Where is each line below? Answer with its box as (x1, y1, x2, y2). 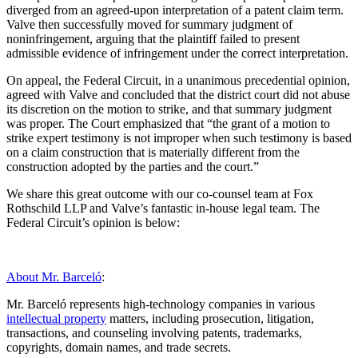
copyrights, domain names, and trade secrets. (6, 340, 231, 354)
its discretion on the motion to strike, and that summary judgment (6, 101, 332, 116)
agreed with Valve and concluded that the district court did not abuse (6, 87, 350, 101)
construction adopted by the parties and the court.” (6, 159, 259, 173)
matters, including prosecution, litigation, (106, 311, 314, 325)
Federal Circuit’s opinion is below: (6, 215, 180, 229)
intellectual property (6, 311, 106, 325)
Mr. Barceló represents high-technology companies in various (6, 296, 315, 311)
